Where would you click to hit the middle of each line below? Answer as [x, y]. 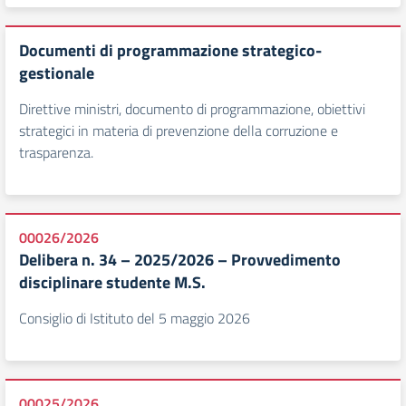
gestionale [57, 73]
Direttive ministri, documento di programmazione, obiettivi [192, 109]
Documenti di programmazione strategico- [170, 50]
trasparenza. [56, 152]
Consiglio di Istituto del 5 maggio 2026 [135, 318]
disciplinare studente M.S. [112, 282]
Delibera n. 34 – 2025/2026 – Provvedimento [180, 260]
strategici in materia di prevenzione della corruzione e [179, 130]
